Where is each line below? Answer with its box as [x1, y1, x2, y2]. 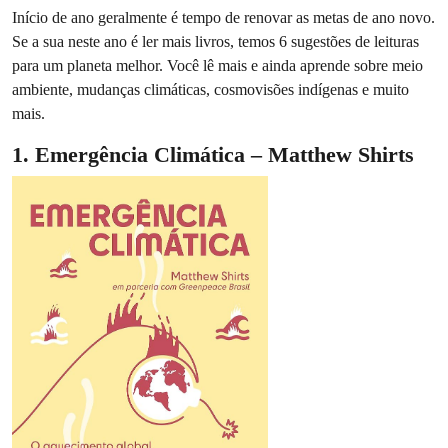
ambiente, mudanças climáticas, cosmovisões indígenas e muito [12, 80, 409, 99]
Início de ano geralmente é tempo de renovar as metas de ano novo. [12, 8, 435, 27]
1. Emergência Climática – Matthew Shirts [12, 142, 414, 167]
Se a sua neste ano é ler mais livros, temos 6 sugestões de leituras [12, 32, 419, 51]
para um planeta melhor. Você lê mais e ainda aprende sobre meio [12, 56, 423, 75]
